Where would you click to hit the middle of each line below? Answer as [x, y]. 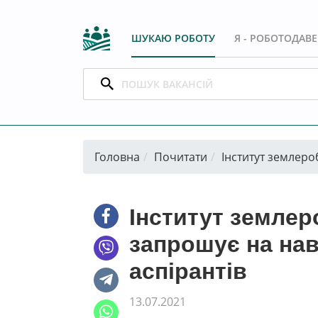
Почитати [181, 157]
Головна [117, 157]
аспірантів [188, 271]
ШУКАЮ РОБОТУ [173, 38]
